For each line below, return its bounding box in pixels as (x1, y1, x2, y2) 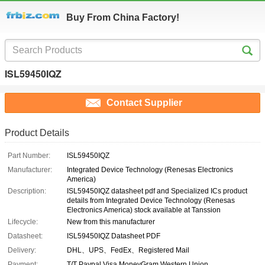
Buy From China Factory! (66, 12, 179, 22)
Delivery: (8, 246, 36, 255)
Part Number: (8, 151, 50, 160)
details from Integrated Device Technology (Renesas (67, 196, 235, 205)
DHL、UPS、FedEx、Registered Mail (67, 246, 189, 255)
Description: (8, 187, 46, 196)
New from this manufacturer (67, 218, 155, 227)
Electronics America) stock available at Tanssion (67, 206, 221, 215)
